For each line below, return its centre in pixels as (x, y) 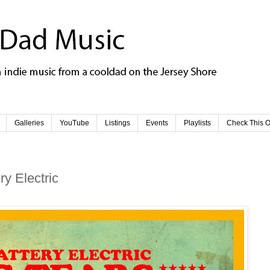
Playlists (197, 123)
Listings (118, 123)
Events (157, 123)
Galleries (29, 123)
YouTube (74, 123)
